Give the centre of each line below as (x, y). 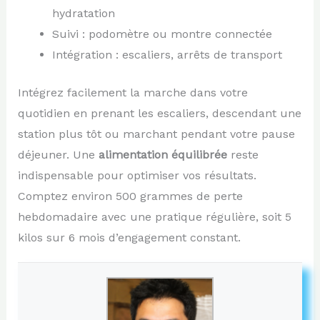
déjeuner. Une (58, 154)
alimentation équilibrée (162, 154)
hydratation (83, 13)
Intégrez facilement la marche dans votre (132, 92)
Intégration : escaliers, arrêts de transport (167, 54)
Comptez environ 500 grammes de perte (130, 196)
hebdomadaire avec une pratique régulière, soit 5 (154, 216)
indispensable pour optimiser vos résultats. (137, 175)
